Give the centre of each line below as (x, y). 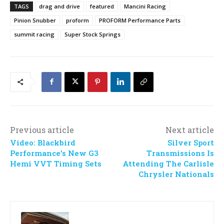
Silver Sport (190, 142)
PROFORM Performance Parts (140, 20)
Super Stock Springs (92, 34)
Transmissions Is (180, 153)
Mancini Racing (145, 6)
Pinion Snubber (35, 20)
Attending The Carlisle (168, 163)
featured (102, 6)
